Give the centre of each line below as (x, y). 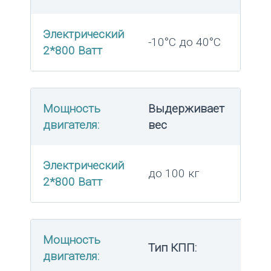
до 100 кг (174, 173)
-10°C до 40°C (184, 42)
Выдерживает (186, 108)
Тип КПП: (172, 247)
